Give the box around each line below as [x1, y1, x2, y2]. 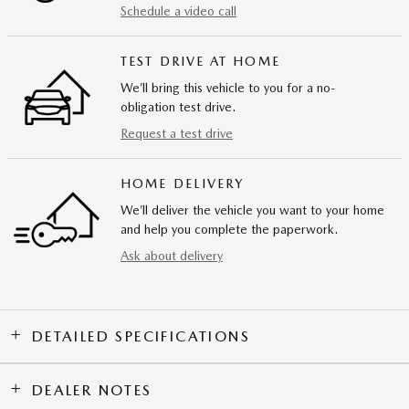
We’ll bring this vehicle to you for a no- [121, 80, 336, 96]
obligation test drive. [121, 100, 236, 115]
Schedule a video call [121, 4, 236, 19]
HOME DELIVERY [121, 176, 245, 192]
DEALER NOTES [31, 382, 152, 400]
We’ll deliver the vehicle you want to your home [121, 203, 384, 218]
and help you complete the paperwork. [121, 222, 338, 237]
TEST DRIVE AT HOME [121, 54, 280, 69]
